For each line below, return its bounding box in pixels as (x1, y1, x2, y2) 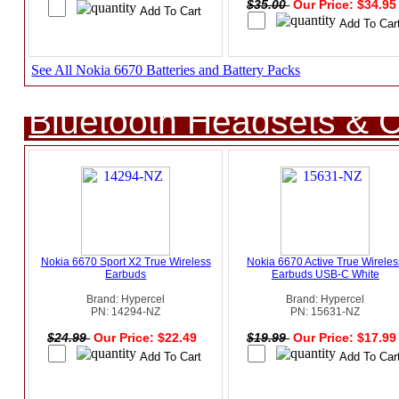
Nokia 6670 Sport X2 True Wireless (40, 256, 211, 269)
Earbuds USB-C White (271, 268, 379, 281)
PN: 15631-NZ (290, 305, 361, 319)
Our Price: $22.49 (94, 330, 201, 346)
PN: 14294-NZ (91, 305, 161, 319)
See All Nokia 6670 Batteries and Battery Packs (31, 62, 301, 78)
